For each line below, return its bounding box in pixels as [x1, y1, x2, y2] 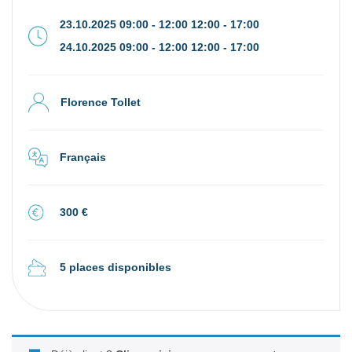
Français [60, 150, 107, 163]
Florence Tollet [60, 95, 141, 108]
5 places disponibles [60, 260, 171, 273]
